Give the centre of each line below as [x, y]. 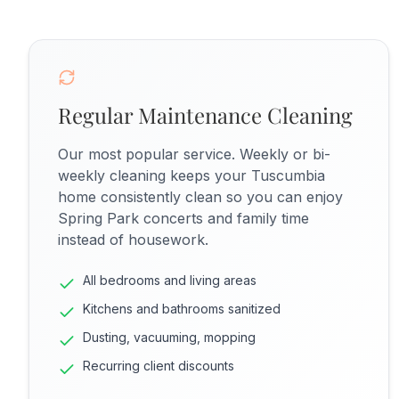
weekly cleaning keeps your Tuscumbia [191, 175]
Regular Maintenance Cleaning [205, 115]
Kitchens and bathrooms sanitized [182, 309]
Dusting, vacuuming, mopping [169, 337]
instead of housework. [133, 240]
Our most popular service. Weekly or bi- [194, 154]
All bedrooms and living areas [170, 280]
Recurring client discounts [159, 366]
